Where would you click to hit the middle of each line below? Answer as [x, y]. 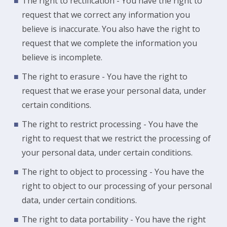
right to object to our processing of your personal [117, 186]
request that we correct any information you [106, 15]
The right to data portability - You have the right [114, 219]
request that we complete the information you [109, 43]
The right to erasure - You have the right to [105, 77]
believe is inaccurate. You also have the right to [111, 29]
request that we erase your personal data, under [114, 91]
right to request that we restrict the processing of [116, 138]
